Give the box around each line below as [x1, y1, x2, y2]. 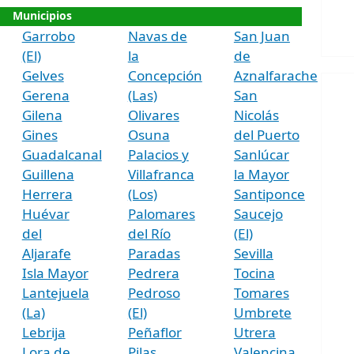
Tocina [233, 263, 275, 282]
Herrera [21, 184, 73, 203]
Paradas [127, 243, 180, 262]
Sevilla [233, 243, 273, 262]
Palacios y [127, 145, 189, 164]
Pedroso [127, 283, 180, 302]
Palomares [127, 204, 195, 223]
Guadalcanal [21, 145, 102, 164]
